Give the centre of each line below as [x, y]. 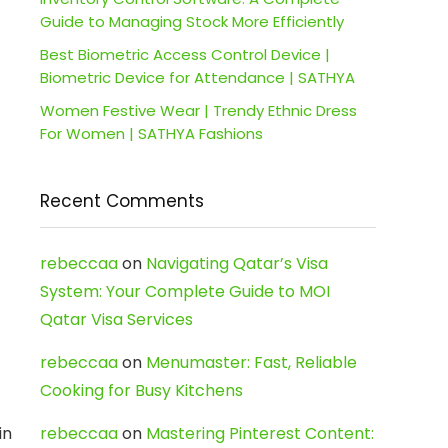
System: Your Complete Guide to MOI [185, 291]
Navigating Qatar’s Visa [237, 263]
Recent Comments [122, 201]
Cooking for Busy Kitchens [141, 390]
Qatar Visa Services [116, 319]
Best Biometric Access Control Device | [185, 54]
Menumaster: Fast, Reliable [251, 362]
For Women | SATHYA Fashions [151, 133]
